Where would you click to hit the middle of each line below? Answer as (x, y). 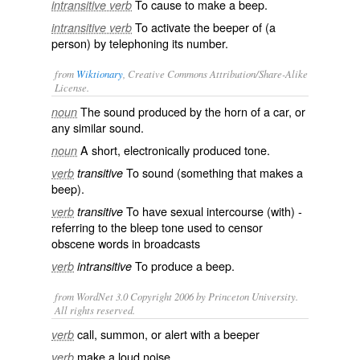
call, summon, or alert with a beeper (168, 334)
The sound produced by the (152, 111)
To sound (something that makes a (213, 172)
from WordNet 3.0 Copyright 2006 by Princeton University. (176, 296)
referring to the (91, 227)
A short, (102, 150)
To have (147, 211)
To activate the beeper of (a (205, 27)
